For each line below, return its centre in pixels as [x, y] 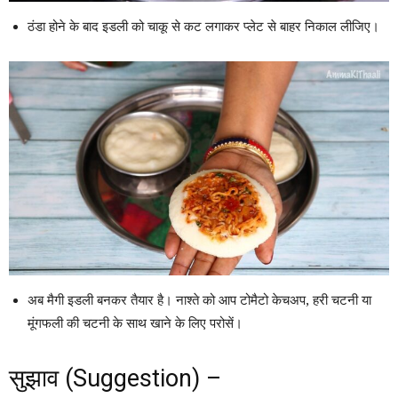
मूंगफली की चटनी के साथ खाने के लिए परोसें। [135, 323]
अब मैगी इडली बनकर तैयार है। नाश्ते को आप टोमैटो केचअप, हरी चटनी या [199, 300]
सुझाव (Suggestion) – [115, 378]
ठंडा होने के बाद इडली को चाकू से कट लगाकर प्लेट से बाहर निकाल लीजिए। [203, 26]
